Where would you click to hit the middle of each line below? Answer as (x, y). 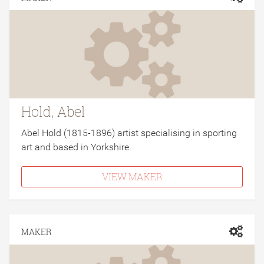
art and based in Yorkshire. (76, 147)
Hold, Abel (53, 111)
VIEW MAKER (132, 176)
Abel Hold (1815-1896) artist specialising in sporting (129, 133)
